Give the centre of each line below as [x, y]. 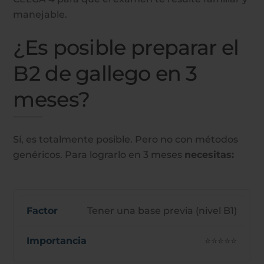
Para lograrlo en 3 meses [125, 154]
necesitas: [209, 154]
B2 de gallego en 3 [105, 73]
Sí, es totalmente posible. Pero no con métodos [126, 139]
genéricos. [39, 154]
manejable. [40, 14]
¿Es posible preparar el [126, 47]
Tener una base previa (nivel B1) [162, 210]
